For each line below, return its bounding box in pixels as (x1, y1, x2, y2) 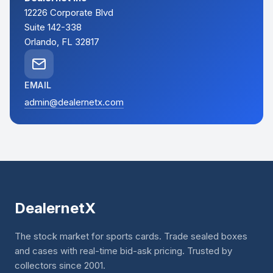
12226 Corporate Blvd (24, 7, 113, 19)
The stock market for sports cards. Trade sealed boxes (15, 230, 247, 243)
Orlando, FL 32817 (24, 36, 99, 48)
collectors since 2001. (15, 260, 105, 272)
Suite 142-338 (24, 21, 82, 34)
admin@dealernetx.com (24, 96, 124, 108)
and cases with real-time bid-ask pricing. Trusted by (15, 245, 232, 257)
